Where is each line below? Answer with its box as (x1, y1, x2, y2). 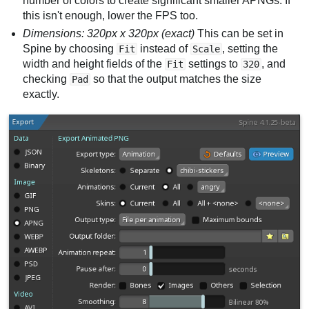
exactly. (23, 88, 60, 100)
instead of (137, 42, 191, 54)
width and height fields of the (23, 57, 166, 70)
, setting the (222, 42, 279, 54)
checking (23, 72, 70, 85)
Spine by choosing (23, 42, 117, 54)
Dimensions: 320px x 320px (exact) (23, 27, 195, 39)
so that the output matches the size (90, 72, 262, 85)
